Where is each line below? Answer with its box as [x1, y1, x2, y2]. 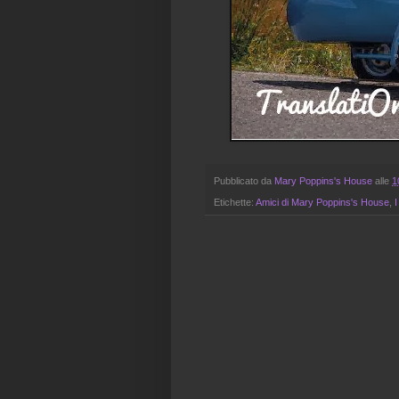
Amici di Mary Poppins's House [256, 197, 389, 208]
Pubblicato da [214, 175, 274, 186]
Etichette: [214, 197, 256, 208]
